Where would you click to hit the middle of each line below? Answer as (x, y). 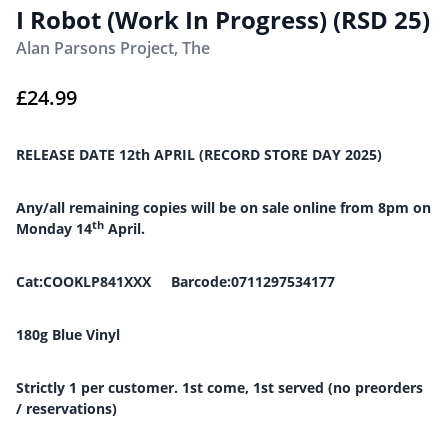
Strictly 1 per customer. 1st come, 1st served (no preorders (219, 387)
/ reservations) (66, 408)
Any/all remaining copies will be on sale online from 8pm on (223, 207)
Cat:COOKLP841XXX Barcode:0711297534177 (175, 281)
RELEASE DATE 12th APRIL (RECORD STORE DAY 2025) (199, 154)
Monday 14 (54, 228)
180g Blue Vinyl (68, 334)
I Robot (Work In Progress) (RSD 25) (223, 19)
